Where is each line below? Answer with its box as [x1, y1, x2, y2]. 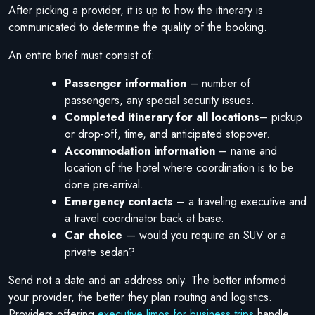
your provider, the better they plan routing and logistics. [8, 288, 272, 305]
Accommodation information [65, 142, 219, 159]
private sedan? [65, 243, 135, 260]
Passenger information [65, 75, 186, 91]
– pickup [259, 108, 302, 125]
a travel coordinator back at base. [65, 210, 224, 226]
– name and [219, 142, 277, 159]
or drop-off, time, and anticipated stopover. [65, 125, 270, 142]
